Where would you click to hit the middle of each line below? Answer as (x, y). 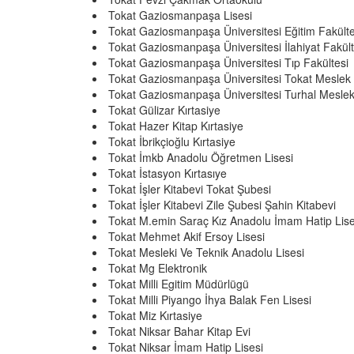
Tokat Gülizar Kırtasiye (164, 110)
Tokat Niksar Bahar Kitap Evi (179, 331)
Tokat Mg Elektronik (158, 268)
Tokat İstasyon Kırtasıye (168, 173)
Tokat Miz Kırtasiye (155, 315)
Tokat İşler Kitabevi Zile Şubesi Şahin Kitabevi (222, 205)
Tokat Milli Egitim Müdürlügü (179, 284)
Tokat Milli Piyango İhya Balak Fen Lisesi (210, 299)
